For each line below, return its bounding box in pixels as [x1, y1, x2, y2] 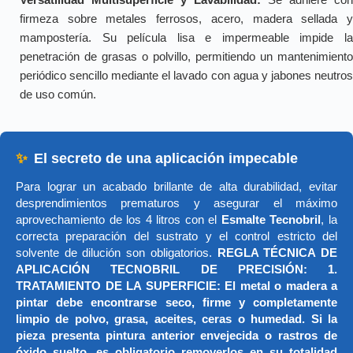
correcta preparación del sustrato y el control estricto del [16, 229, 337, 243]
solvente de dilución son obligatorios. [16, 246, 217, 259]
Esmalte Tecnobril [221, 213, 321, 226]
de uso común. [20, 87, 96, 101]
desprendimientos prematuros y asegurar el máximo [16, 196, 337, 210]
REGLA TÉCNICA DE [217, 246, 338, 259]
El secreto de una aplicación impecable [34, 150, 298, 166]
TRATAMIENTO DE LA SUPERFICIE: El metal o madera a [16, 279, 337, 292]
